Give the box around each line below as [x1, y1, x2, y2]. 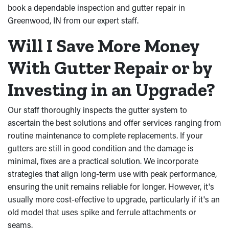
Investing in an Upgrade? [8, 79, 215, 101]
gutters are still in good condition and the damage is [8, 143, 194, 153]
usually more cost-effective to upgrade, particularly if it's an [8, 194, 220, 204]
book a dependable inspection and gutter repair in [8, 2, 185, 13]
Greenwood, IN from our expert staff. [8, 15, 139, 26]
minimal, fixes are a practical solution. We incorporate [8, 155, 198, 166]
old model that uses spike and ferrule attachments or [8, 207, 196, 217]
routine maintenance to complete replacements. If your [8, 130, 203, 141]
